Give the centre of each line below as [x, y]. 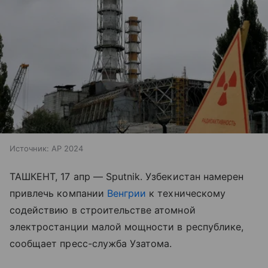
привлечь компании [58, 193]
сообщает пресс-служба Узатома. [91, 243]
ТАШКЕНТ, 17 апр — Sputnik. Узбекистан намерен [127, 176]
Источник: [29, 148]
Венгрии [127, 193]
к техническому [186, 193]
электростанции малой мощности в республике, [127, 226]
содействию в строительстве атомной [103, 210]
